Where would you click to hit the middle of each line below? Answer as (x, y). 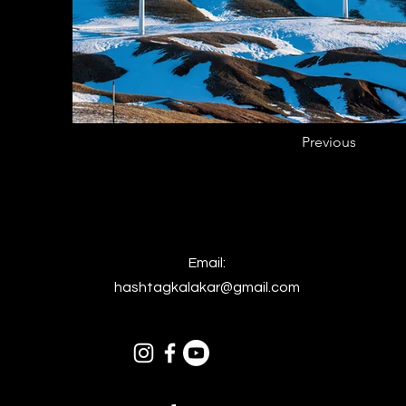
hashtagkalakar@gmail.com (207, 287)
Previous (329, 142)
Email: (207, 263)
